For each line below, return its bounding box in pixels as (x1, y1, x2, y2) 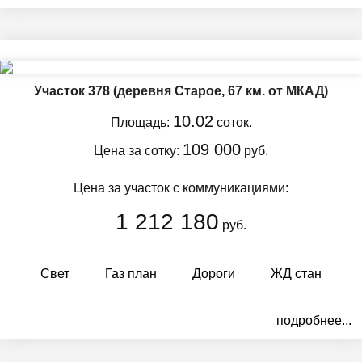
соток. (213, 115, 252, 129)
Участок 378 (34, 83, 113, 98)
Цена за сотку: (94, 143, 183, 158)
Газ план (105, 266, 157, 280)
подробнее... (276, 313, 351, 327)
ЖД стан (271, 266, 322, 280)
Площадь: (110, 115, 173, 129)
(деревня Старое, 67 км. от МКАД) (113, 83, 328, 98)
